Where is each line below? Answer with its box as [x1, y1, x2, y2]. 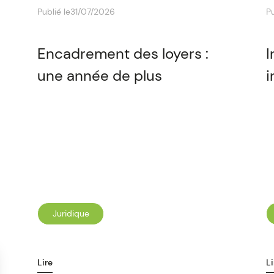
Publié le [37, 6, 71, 17]
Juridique [52, 208, 89, 219]
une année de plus [37, 66, 163, 85]
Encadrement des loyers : [37, 44, 209, 63]
